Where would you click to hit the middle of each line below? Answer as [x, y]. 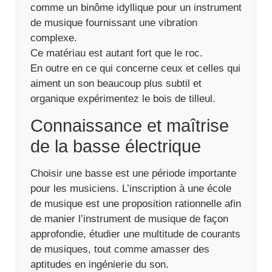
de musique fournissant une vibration [114, 23]
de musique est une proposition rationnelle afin [136, 204]
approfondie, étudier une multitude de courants [135, 234]
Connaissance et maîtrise [130, 126]
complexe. [54, 38]
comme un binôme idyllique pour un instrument [136, 8]
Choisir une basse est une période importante [133, 173]
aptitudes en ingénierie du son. [100, 264]
